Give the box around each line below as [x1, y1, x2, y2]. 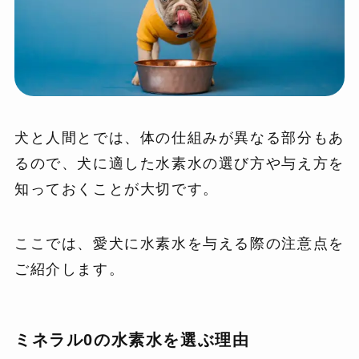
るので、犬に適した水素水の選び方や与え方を [14, 155, 345, 172]
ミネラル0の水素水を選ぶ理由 [14, 331, 250, 349]
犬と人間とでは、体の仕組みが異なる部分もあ [14, 130, 345, 147]
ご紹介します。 [14, 260, 125, 277]
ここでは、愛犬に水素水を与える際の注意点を [14, 235, 345, 252]
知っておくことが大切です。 [14, 181, 219, 198]
